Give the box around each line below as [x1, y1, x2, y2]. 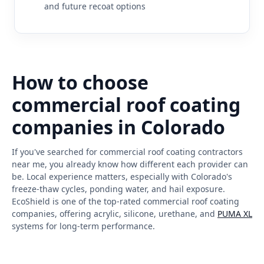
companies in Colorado [12, 114, 225, 140]
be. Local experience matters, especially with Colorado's [12, 170, 232, 182]
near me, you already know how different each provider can [12, 158, 248, 170]
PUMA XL [217, 207, 252, 219]
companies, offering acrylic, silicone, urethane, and [12, 207, 217, 219]
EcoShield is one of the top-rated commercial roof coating [12, 195, 239, 207]
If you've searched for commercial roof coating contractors [12, 146, 243, 157]
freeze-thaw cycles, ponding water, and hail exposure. [12, 183, 225, 194]
